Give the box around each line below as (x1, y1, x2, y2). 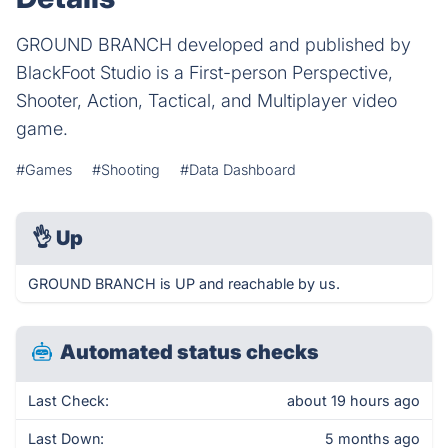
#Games (16, 161, 72, 178)
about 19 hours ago (287, 392, 420, 409)
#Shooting (92, 161, 160, 178)
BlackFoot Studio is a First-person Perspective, (16, 62, 393, 83)
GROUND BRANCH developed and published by (16, 34, 411, 55)
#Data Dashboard (180, 161, 296, 178)
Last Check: (28, 392, 109, 409)
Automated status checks (60, 340, 319, 364)
